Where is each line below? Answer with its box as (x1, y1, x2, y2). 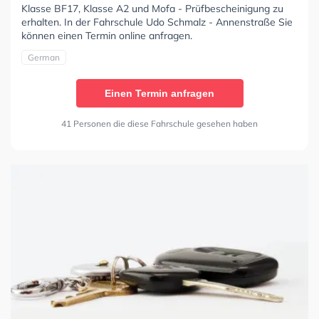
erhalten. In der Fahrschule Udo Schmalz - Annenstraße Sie (21, 15, 293, 28)
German (28, 51, 60, 63)
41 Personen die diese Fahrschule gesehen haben (61, 117, 258, 129)
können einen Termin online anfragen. (21, 28, 192, 42)
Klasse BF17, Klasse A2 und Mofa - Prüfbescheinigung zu (21, 1, 283, 15)
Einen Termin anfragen (105, 87, 214, 99)
